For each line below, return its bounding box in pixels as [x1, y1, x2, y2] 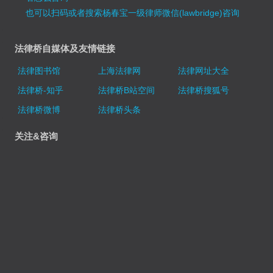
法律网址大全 [177, 65, 229, 76]
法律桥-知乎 [18, 85, 64, 95]
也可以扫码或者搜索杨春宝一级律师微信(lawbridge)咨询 [26, 7, 240, 18]
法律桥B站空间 [97, 85, 155, 95]
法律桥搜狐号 [177, 85, 229, 95]
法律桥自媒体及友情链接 [15, 43, 116, 54]
